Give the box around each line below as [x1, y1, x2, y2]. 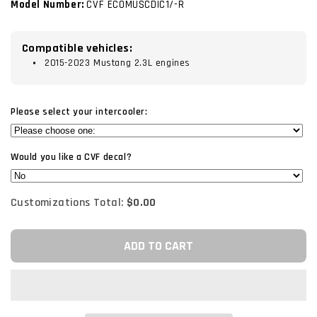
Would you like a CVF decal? [11, 151, 132, 164]
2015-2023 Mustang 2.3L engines [45, 57, 190, 70]
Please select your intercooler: [11, 105, 148, 119]
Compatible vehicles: [22, 41, 132, 57]
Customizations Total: [11, 195, 127, 210]
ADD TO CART [124, 238, 193, 255]
